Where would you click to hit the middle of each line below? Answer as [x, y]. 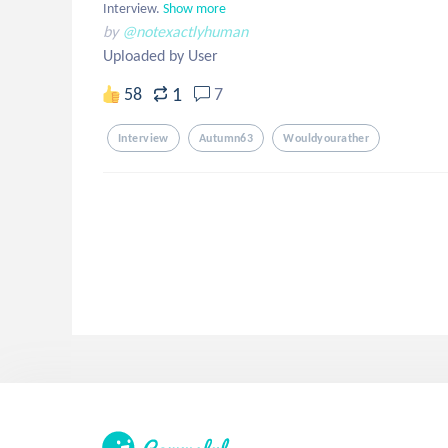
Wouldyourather [326, 138]
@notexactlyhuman [185, 31]
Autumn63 [226, 138]
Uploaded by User [160, 55]
